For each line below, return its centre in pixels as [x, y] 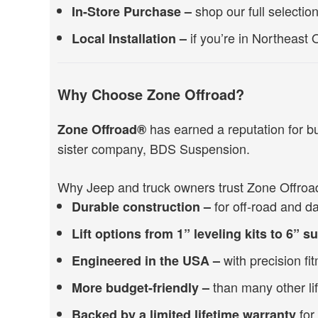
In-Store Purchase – [131, 11]
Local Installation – [131, 38]
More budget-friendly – [142, 287]
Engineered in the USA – [147, 261]
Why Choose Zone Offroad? [150, 94]
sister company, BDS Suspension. [153, 148]
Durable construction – [141, 207]
